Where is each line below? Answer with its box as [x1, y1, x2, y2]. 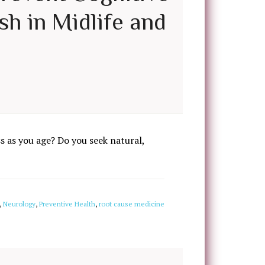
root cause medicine [99, 199, 164, 208]
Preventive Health [39, 199, 95, 208]
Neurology [3, 199, 35, 208]
